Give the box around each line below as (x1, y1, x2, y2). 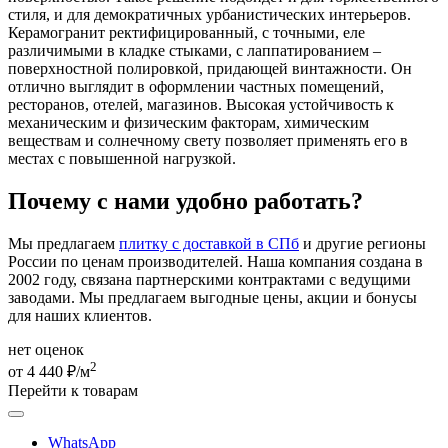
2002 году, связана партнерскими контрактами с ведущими (8, 271, 411, 289)
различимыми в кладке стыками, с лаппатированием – (8, 42, 381, 60)
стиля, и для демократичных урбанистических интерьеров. (8, 6, 411, 24)
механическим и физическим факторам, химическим (8, 114, 369, 132)
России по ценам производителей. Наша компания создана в (8, 253, 423, 271)
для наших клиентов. (8, 307, 152, 325)
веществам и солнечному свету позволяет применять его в (8, 132, 408, 150)
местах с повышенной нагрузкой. (8, 150, 236, 168)
